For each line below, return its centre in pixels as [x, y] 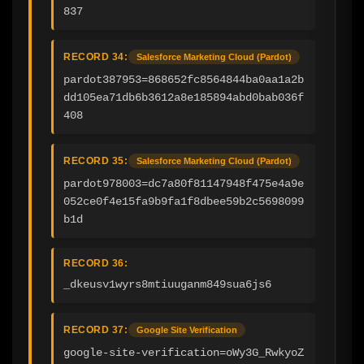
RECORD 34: [95, 56]
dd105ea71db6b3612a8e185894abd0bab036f [184, 97]
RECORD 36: [95, 263]
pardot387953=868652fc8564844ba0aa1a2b [184, 79]
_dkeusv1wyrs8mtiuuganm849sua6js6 [167, 284]
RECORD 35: [95, 160]
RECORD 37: [95, 329]
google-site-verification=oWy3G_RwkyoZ [184, 352]
